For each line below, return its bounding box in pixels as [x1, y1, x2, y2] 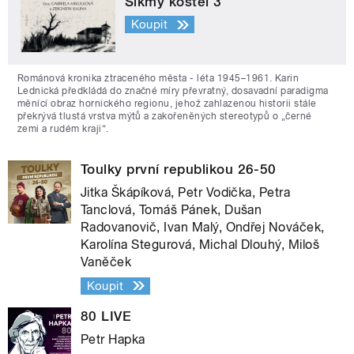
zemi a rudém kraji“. [17, 122, 109, 134]
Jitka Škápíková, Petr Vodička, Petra [81, 184, 291, 200]
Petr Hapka [81, 331, 145, 347]
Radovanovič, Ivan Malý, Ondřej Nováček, [81, 219, 325, 235]
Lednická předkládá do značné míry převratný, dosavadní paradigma [17, 85, 329, 96]
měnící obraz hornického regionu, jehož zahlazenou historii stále [17, 97, 317, 109]
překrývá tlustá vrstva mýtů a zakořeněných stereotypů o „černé [17, 110, 312, 122]
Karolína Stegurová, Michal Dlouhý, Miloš [81, 236, 320, 252]
